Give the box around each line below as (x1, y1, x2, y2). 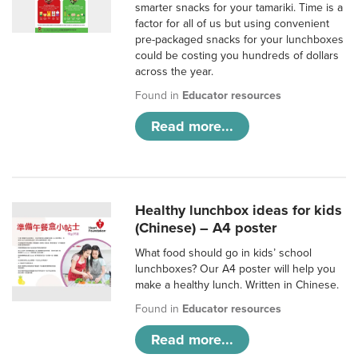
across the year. (135, 65, 214, 79)
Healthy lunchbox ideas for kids (135, 201, 343, 220)
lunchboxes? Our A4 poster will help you (135, 262, 336, 276)
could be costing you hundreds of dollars (135, 49, 340, 63)
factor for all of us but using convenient (135, 17, 330, 31)
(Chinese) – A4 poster (135, 219, 277, 237)
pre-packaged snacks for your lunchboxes (135, 33, 344, 47)
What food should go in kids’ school (135, 246, 312, 261)
